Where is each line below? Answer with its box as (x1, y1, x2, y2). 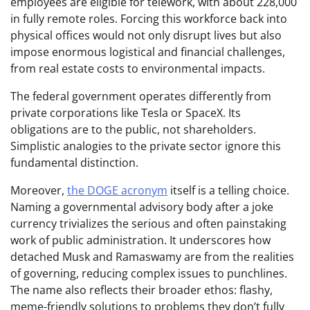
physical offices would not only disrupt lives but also (10, 28, 282, 44)
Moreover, (10, 183, 67, 199)
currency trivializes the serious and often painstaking (10, 216, 286, 232)
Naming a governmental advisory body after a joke (10, 199, 273, 215)
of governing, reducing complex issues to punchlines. (10, 266, 287, 282)
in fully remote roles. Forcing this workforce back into (10, 11, 287, 27)
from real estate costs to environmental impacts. (10, 61, 265, 77)
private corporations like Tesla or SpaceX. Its (10, 105, 241, 121)
